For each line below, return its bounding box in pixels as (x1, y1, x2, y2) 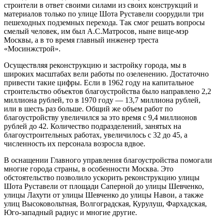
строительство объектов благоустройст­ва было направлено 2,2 (4, 87, 211, 95)
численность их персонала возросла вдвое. (4, 139, 145, 148)
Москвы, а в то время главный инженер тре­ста (4, 35, 158, 44)
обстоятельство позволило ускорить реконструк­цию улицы (4, 173, 200, 182)
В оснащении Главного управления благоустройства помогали (4, 155, 212, 164)
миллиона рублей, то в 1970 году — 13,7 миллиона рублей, (4, 95, 201, 104)
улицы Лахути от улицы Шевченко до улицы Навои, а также (4, 190, 203, 199)
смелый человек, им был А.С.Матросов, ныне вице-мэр (4, 27, 188, 35)
